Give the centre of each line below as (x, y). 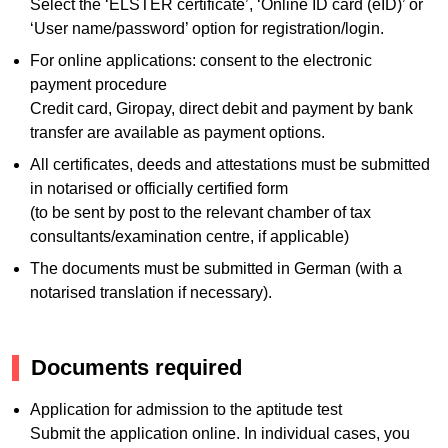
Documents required (136, 368)
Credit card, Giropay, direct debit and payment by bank (221, 109)
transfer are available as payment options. (177, 133)
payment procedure (98, 85)
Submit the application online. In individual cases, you (219, 433)
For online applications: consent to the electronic (200, 61)
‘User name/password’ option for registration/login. (206, 29)
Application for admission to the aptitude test (185, 409)
